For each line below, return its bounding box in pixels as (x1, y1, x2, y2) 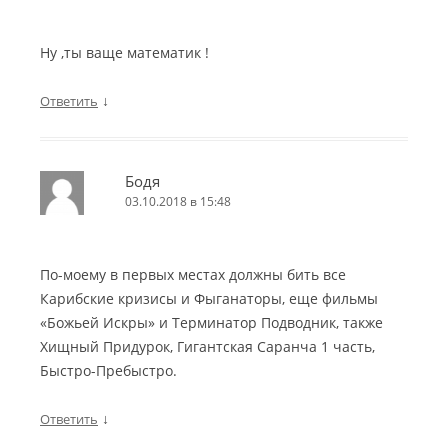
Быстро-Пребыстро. (40, 361, 177, 381)
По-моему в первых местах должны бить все (40, 265, 346, 285)
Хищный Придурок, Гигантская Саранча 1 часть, (40, 337, 375, 357)
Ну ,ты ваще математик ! (40, 43, 209, 63)
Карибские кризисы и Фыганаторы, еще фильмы (40, 289, 378, 309)
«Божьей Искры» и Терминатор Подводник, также (40, 313, 383, 333)
